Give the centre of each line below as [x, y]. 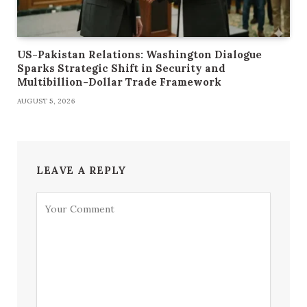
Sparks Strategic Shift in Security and [121, 69]
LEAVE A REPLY [82, 171]
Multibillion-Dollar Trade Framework [119, 82]
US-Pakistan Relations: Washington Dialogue [139, 55]
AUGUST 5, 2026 [46, 101]
